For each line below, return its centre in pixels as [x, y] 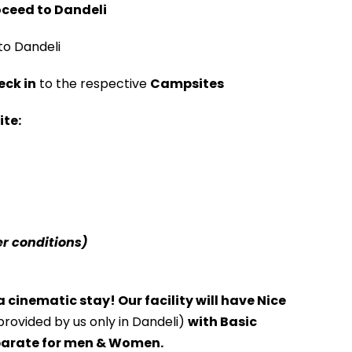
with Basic [222, 322]
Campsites [187, 84]
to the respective [93, 84]
